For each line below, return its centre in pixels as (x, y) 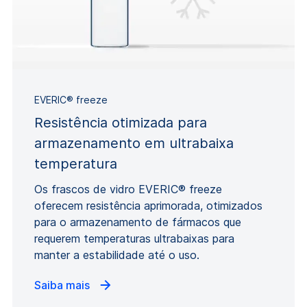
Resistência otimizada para (121, 123)
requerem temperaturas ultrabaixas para (134, 239)
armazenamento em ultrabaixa (134, 144)
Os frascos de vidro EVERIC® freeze (128, 189)
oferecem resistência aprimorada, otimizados (148, 206)
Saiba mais (63, 285)
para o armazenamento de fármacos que (138, 222)
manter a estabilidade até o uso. (117, 255)
